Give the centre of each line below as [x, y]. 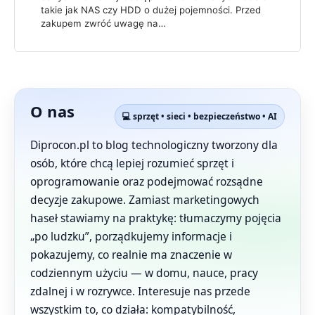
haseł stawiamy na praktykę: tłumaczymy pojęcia [156, 218]
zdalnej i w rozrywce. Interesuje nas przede [140, 291]
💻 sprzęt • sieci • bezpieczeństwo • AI [200, 116]
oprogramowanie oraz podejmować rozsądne [147, 181]
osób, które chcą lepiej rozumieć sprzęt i [132, 163]
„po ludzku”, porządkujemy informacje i [131, 236]
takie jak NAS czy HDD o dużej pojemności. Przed [151, 9]
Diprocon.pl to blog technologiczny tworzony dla [154, 144]
